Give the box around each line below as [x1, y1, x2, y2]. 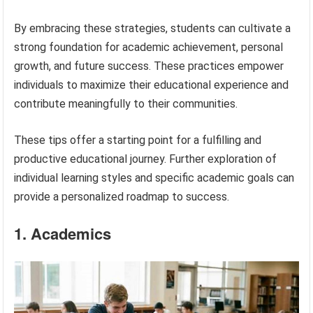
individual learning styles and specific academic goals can [14, 171, 295, 185]
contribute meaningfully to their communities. [14, 97, 238, 111]
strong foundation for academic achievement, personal [14, 41, 284, 54]
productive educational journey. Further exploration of [14, 152, 277, 166]
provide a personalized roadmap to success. [14, 190, 230, 204]
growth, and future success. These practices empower [14, 59, 284, 73]
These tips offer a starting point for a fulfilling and [14, 133, 262, 147]
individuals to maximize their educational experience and [14, 78, 289, 92]
